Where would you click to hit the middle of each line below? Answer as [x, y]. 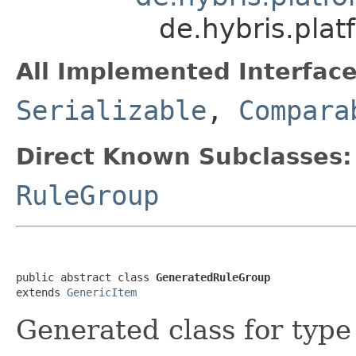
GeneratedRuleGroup [213, 277]
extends [41, 292]
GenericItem [102, 292]
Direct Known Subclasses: [184, 156]
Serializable [111, 110]
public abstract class [86, 277]
